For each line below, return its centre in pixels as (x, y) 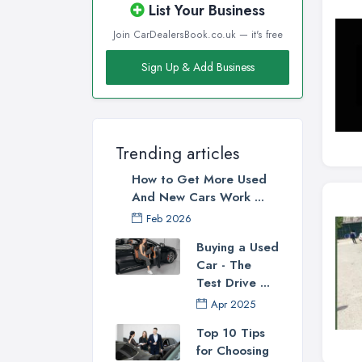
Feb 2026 (169, 218)
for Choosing (233, 350)
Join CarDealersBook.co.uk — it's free (198, 34)
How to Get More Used (199, 179)
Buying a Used (238, 247)
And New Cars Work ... (198, 197)
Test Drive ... (233, 282)
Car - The (224, 265)
